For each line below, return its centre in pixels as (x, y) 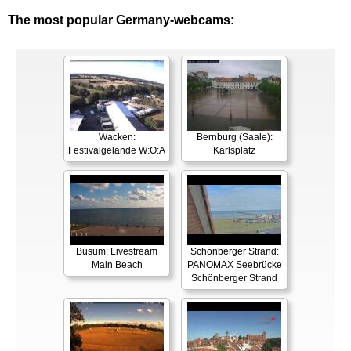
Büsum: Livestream (117, 252)
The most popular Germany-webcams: (121, 20)
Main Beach (117, 265)
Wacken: (117, 138)
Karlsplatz (234, 151)
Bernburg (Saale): (234, 138)
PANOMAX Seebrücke (234, 265)
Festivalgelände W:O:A (117, 151)
